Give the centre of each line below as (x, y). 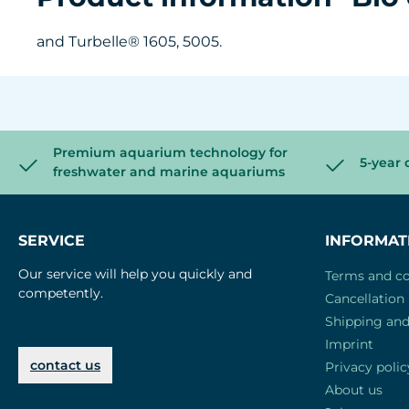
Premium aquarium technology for (170, 152)
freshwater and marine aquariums (169, 172)
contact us (65, 365)
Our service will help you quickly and (135, 274)
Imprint (349, 344)
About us (354, 390)
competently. (61, 293)
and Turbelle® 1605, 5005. (129, 42)
